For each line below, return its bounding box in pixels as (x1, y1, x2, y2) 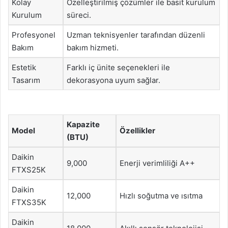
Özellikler (120, 125, 155, 135)
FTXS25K (12, 164, 46, 175)
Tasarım (12, 75, 40, 85)
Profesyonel (12, 30, 55, 40)
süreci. (67, 10, 91, 20)
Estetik (12, 63, 36, 72)
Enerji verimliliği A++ (120, 158, 195, 168)
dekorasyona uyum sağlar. (67, 75, 160, 85)
